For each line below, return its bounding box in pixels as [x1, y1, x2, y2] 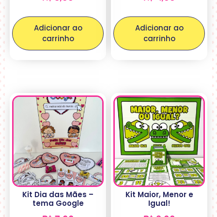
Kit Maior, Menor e [125, 189, 193, 200]
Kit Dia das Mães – [22, 189, 93, 200]
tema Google [32, 198, 84, 209]
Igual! [148, 198, 170, 209]
